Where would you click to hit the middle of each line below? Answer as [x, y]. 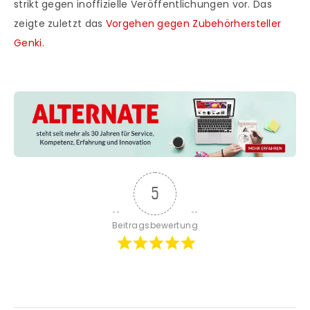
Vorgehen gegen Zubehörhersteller [193, 24]
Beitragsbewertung [155, 225]
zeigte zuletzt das [60, 24]
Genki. [29, 43]
